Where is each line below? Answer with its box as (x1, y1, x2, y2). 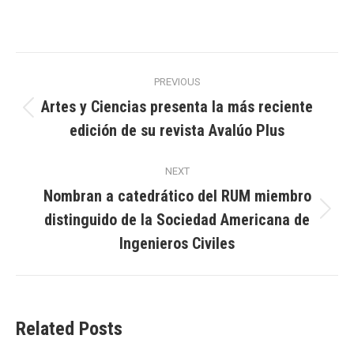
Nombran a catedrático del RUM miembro (43, 186, 311, 205)
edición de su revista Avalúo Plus (70, 121, 284, 140)
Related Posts (16, 318, 122, 340)
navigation (16, 88, 130, 120)
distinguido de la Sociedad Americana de (44, 210, 310, 229)
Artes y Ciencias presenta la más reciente (41, 97, 313, 116)
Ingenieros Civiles (119, 234, 235, 253)
